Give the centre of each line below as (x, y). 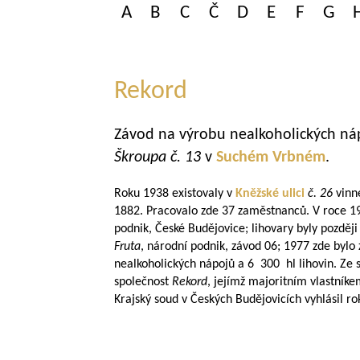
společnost (143, 282)
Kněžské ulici (272, 194)
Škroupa (140, 157)
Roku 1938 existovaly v (175, 194)
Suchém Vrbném (271, 157)
